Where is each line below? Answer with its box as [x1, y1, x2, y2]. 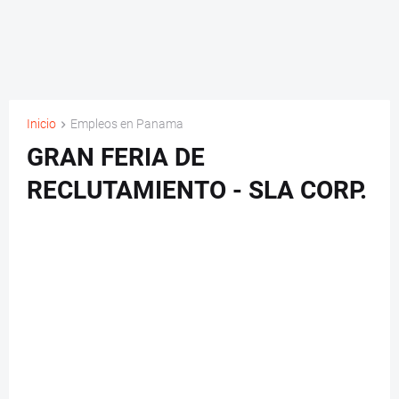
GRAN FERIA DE [27, 142, 205, 173]
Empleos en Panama [70, 117, 183, 131]
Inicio [27, 117, 56, 131]
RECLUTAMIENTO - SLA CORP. [27, 175, 367, 206]
